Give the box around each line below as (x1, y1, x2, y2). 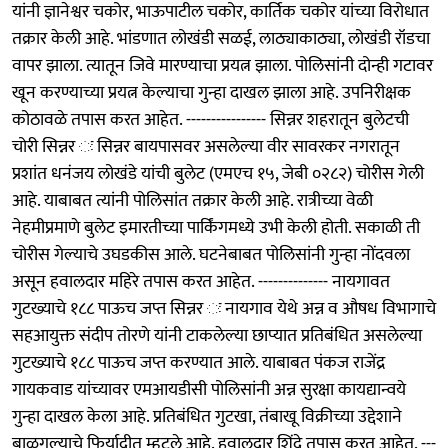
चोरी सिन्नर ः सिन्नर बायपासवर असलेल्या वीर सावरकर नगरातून (12, 131, 400, 162)
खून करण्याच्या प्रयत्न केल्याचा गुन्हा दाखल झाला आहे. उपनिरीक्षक (12, 77, 411, 108)
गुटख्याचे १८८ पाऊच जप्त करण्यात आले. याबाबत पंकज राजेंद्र (12, 347, 385, 378)
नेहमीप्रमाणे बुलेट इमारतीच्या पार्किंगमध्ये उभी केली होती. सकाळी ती (12, 212, 420, 243)
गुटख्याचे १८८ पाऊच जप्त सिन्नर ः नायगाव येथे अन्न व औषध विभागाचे (12, 293, 436, 324)
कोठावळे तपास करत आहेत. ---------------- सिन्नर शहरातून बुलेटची (12, 104, 409, 135)
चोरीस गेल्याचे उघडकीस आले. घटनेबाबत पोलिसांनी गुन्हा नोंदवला (12, 239, 410, 270)
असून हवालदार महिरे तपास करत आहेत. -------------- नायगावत (12, 266, 390, 297)
